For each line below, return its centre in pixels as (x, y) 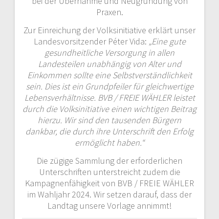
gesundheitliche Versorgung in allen (109, 52)
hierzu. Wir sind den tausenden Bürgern (109, 120)
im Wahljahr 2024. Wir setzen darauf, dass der (109, 194)
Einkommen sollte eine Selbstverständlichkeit (109, 75)
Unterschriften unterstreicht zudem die (109, 172)
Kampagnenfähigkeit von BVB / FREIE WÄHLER (109, 183)
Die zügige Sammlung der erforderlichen (109, 160)
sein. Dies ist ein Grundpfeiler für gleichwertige (109, 86)
